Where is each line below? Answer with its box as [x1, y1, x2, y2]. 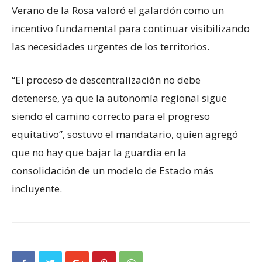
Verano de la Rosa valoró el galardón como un [12, 4, 224, 18]
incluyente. [12, 182, 62, 196]
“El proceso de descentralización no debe [12, 73, 201, 87]
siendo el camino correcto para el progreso [12, 109, 210, 123]
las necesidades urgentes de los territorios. [12, 40, 209, 54]
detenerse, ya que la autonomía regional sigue [12, 91, 227, 105]
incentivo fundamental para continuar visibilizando [12, 22, 250, 36]
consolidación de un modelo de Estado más [12, 164, 213, 178]
